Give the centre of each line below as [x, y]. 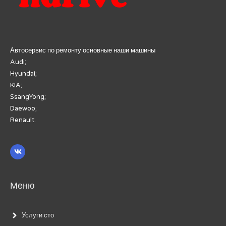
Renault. [23, 120]
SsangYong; [28, 97]
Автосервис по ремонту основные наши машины [83, 50]
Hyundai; [23, 73]
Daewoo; [23, 108]
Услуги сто [38, 216]
